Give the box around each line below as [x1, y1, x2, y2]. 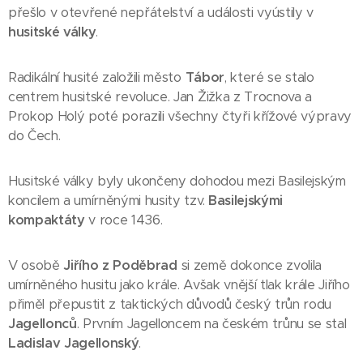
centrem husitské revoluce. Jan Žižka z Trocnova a [8, 88, 312, 105]
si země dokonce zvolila [177, 257, 322, 274]
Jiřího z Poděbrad [63, 257, 177, 274]
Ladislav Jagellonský [8, 335, 139, 352]
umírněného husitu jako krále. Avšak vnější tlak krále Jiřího [8, 276, 350, 293]
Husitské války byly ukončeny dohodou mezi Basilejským [8, 173, 346, 190]
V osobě [8, 257, 64, 274]
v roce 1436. [84, 211, 163, 228]
